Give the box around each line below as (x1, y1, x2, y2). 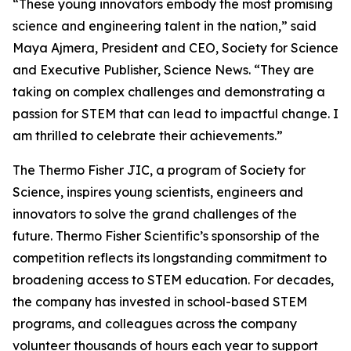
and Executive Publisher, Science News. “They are (13, 62, 314, 78)
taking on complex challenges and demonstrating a (13, 84, 325, 100)
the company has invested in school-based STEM (13, 294, 307, 309)
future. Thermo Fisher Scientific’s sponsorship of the (13, 228, 320, 244)
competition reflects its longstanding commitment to (13, 250, 327, 266)
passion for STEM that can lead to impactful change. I (13, 106, 338, 121)
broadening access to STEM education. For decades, (13, 272, 334, 288)
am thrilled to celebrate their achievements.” (13, 128, 283, 143)
